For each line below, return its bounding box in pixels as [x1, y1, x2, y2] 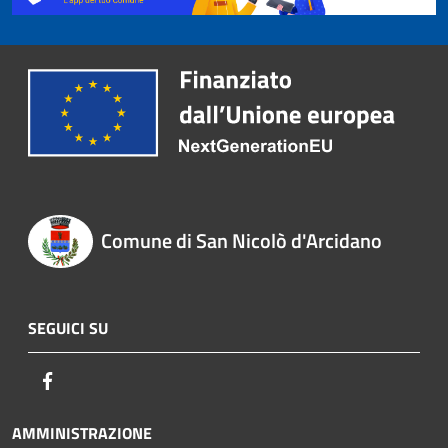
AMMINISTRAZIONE [12, 421, 152, 446]
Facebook [59, 368, 121, 393]
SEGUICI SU [28, 316, 108, 341]
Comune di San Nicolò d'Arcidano [100, 224, 382, 256]
